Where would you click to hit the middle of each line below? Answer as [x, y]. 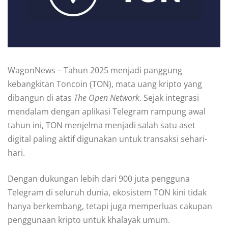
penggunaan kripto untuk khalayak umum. [89, 220]
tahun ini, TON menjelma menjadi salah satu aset [102, 125]
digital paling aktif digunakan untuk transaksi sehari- [107, 139]
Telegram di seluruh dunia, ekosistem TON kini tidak [107, 193]
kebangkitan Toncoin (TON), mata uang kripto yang [105, 84]
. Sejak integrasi [169, 98]
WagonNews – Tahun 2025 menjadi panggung [95, 70]
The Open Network [107, 98]
